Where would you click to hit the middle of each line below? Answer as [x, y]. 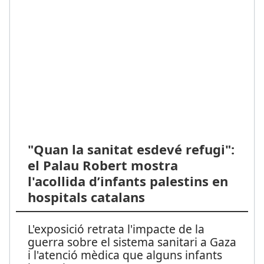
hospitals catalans [86, 197]
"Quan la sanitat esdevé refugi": [131, 149]
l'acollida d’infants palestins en [128, 181]
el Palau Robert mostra [103, 165]
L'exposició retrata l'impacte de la [116, 229]
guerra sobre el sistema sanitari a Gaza [132, 242]
